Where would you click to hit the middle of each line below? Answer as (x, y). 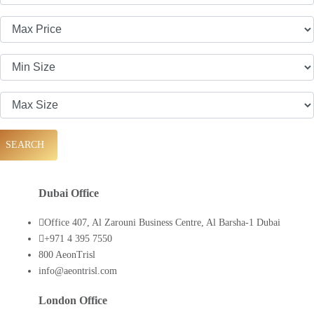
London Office (73, 300)
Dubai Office (69, 193)
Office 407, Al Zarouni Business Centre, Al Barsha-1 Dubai (162, 223)
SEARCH (23, 145)
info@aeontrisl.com (78, 271)
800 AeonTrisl (67, 255)
